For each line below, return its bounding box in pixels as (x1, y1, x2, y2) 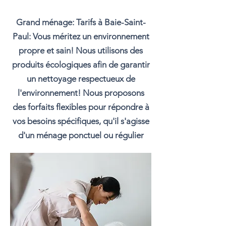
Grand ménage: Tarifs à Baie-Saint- (16, 17, 146, 27)
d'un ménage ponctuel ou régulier (18, 130, 144, 140)
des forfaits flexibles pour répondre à (12, 102, 149, 112)
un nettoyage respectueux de (26, 74, 135, 84)
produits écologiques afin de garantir (12, 60, 150, 70)
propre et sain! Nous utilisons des (19, 45, 143, 55)
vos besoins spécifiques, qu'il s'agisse (12, 116, 149, 126)
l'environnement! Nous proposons (17, 88, 144, 98)
